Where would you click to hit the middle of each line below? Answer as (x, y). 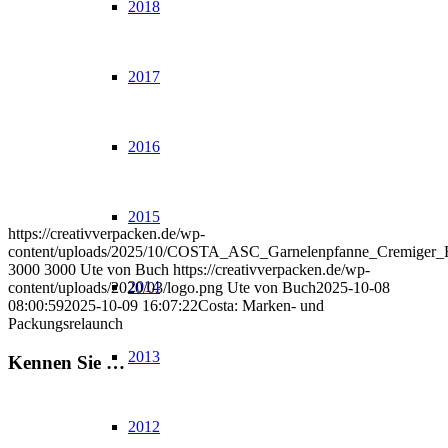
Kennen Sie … (66, 362)
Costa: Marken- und (261, 306)
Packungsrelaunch (65, 324)
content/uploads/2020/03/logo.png (115, 288)
